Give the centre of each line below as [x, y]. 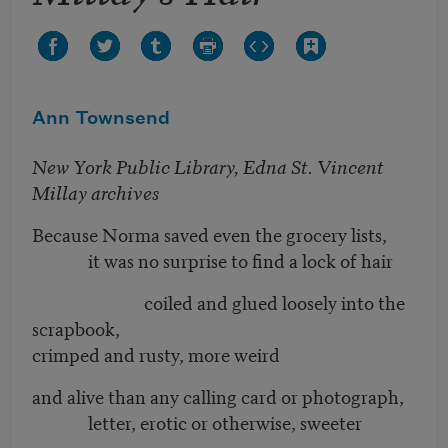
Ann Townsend [101, 119]
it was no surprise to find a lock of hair [212, 260]
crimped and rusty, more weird [156, 354]
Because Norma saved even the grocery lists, [209, 234]
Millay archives [95, 192]
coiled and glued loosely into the [218, 302]
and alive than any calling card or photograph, [218, 396]
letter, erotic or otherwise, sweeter [197, 422]
